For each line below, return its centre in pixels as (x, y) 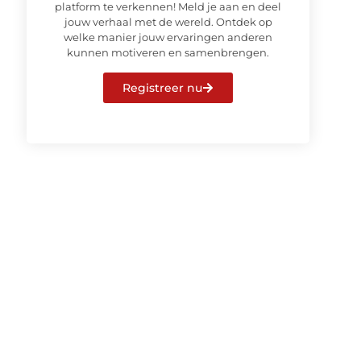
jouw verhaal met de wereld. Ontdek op (168, 22)
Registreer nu (163, 87)
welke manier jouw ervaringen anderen (168, 37)
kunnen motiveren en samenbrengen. (168, 53)
